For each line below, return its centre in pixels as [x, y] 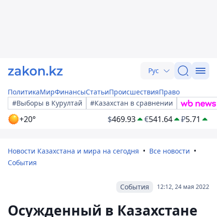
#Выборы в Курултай [47, 103]
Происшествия [134, 92]
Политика [24, 92]
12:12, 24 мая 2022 [183, 187]
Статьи [97, 92]
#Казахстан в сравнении [132, 103]
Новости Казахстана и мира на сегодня [73, 151]
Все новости [170, 151]
